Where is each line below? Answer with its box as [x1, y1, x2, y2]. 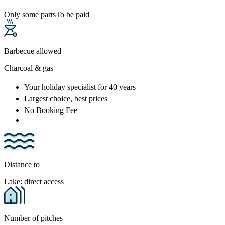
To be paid [56, 10, 89, 19]
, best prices [70, 94, 107, 103]
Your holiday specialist [24, 83, 98, 92]
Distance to [4, 160, 40, 169]
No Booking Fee [24, 106, 77, 115]
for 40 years [98, 83, 136, 92]
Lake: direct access [4, 177, 64, 186]
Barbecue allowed [4, 47, 61, 56]
